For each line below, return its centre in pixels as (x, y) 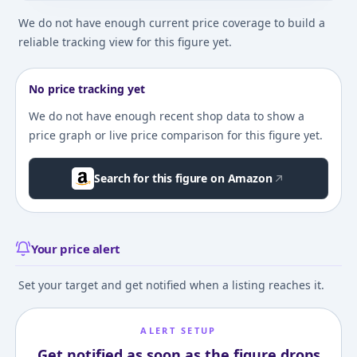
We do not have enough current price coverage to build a (171, 22)
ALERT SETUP (178, 330)
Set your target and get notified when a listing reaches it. (171, 284)
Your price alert (75, 248)
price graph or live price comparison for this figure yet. (175, 135)
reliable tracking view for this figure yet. (125, 41)
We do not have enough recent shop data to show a (166, 116)
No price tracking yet (86, 88)
